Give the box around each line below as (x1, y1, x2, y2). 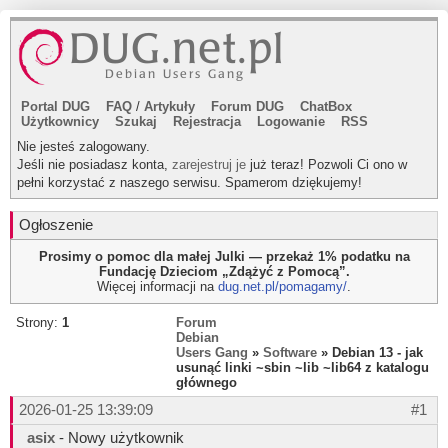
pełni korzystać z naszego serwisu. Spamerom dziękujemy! (17, 175, 362, 190)
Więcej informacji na (97, 279, 218, 294)
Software (263, 345, 317, 360)
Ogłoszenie (19, 216, 93, 233)
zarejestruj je (172, 157, 246, 172)
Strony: (16, 315, 62, 330)
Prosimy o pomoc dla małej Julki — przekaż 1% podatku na (38, 249, 410, 264)
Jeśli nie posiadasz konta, (17, 157, 172, 172)
